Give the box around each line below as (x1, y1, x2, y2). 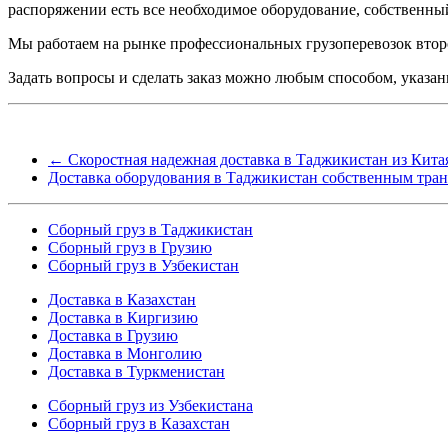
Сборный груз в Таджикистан (48, 220, 253, 238)
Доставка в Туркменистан (48, 362, 225, 380)
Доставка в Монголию (48, 344, 202, 362)
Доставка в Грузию (48, 326, 178, 344)
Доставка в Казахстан (48, 290, 196, 308)
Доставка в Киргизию (48, 308, 198, 326)
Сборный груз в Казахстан (48, 414, 230, 432)
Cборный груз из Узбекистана (48, 396, 253, 414)
